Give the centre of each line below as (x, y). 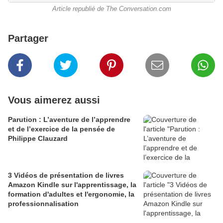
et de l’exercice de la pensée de (61, 129)
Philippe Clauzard (38, 139)
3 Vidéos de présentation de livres (66, 175)
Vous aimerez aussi (54, 100)
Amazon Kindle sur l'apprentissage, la (72, 185)
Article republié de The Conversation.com (111, 9)
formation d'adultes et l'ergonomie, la (71, 194)
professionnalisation (43, 204)
